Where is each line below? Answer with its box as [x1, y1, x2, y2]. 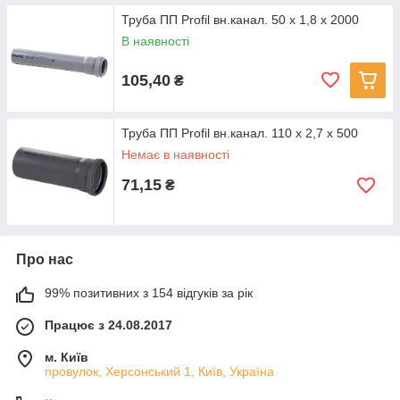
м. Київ [45, 350, 88, 365]
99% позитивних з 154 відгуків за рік [45, 286, 253, 301]
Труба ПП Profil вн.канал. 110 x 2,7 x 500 [121, 126, 358, 141]
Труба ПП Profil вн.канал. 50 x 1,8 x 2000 [121, 12, 359, 28]
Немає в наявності [121, 147, 229, 162]
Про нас [16, 252, 73, 268]
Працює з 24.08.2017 [45, 318, 172, 333]
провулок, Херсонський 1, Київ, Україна [45, 364, 274, 379]
